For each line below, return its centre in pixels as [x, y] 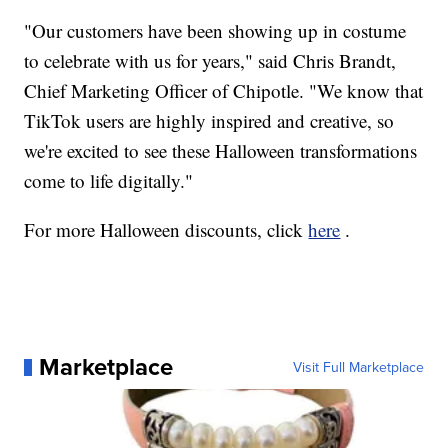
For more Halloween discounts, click [166, 230]
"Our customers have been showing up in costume [215, 31]
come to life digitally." [109, 181]
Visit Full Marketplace [358, 367]
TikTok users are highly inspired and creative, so [209, 121]
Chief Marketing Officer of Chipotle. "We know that [224, 91]
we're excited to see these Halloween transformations [221, 151]
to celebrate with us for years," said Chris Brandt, [210, 61]
